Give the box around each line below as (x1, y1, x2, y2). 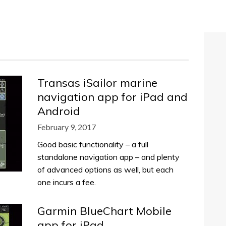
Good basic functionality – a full (37, 139, 148, 149)
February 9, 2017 (37, 122, 96, 132)
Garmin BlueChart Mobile (37, 204, 172, 218)
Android (37, 104, 80, 118)
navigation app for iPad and (37, 90, 188, 104)
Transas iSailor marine (37, 76, 157, 90)
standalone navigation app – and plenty (37, 152, 180, 162)
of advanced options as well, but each (37, 164, 174, 175)
